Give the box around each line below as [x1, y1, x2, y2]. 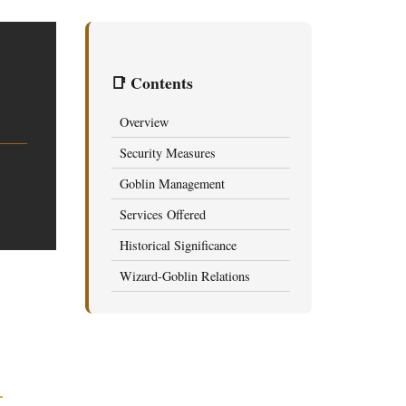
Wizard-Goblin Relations [120, 267, 250, 285]
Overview [120, 113, 169, 130]
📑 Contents [111, 71, 193, 94]
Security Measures [120, 144, 216, 161]
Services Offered [120, 206, 206, 223]
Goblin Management [120, 175, 225, 192]
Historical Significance [120, 237, 237, 254]
